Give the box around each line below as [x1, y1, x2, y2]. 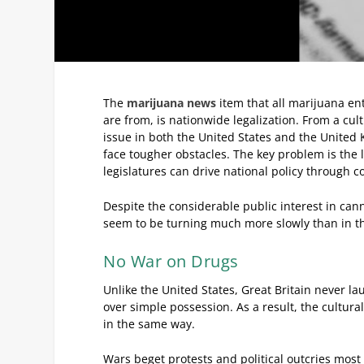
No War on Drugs [103, 249, 239, 272]
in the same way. [103, 315, 196, 331]
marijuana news [127, 94, 217, 110]
